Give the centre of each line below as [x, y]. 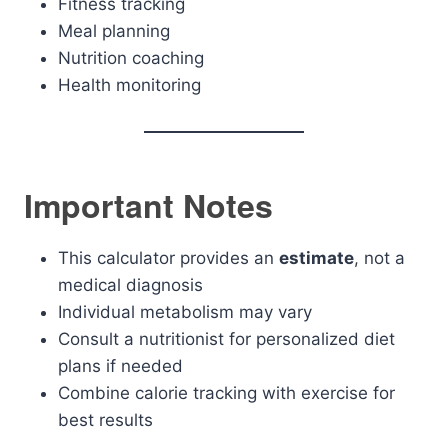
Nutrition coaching [131, 58]
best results [105, 420]
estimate [316, 258]
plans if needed [120, 366]
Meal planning [114, 31]
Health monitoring [129, 85]
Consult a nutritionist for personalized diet [226, 339]
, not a [379, 258]
